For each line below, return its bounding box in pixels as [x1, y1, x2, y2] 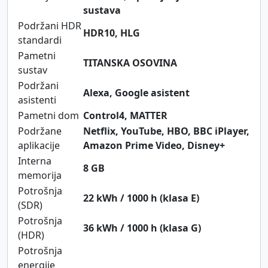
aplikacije [18, 138, 60, 152]
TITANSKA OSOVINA [83, 56, 177, 69]
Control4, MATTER [83, 108, 167, 122]
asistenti [18, 93, 56, 106]
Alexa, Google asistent [83, 86, 190, 99]
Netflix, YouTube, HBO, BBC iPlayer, [83, 124, 249, 138]
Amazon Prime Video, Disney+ [83, 138, 225, 152]
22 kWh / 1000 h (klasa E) [83, 191, 199, 205]
